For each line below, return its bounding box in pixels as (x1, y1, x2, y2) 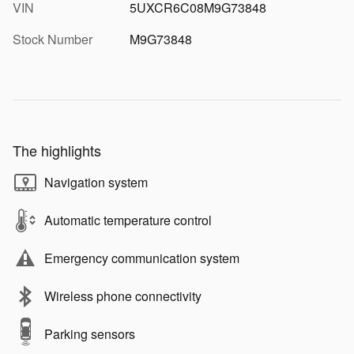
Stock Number (13, 29, 92, 48)
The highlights (13, 139, 101, 160)
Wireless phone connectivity (44, 286, 201, 305)
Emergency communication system (44, 248, 239, 267)
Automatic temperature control (44, 210, 212, 229)
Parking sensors (44, 324, 135, 343)
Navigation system (44, 172, 148, 191)
